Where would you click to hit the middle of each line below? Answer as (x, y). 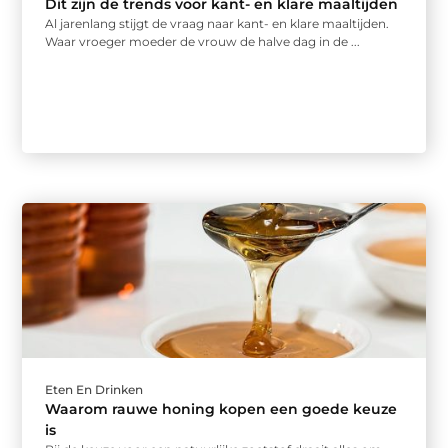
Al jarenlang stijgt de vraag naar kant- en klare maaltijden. (217, 24)
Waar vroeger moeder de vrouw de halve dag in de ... (203, 42)
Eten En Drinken (94, 390)
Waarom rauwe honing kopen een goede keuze (221, 409)
